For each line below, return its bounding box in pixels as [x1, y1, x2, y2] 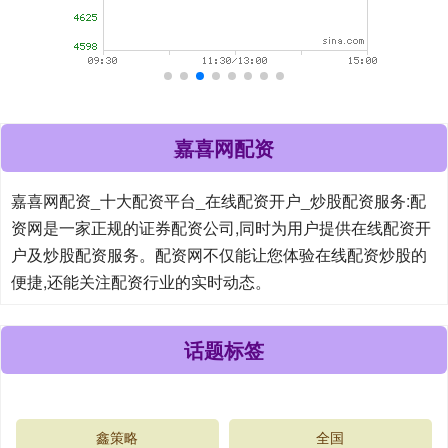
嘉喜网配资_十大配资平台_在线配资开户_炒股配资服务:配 [11, 188, 426, 212]
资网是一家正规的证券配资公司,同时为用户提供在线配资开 [11, 215, 431, 239]
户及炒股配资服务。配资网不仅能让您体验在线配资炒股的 [11, 242, 427, 266]
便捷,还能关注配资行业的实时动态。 [11, 269, 271, 293]
